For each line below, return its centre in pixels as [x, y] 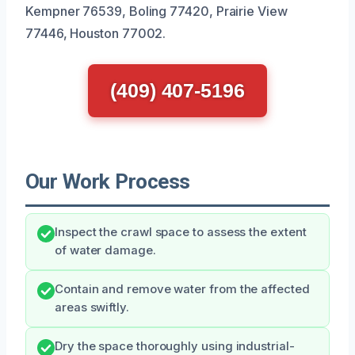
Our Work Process [108, 181]
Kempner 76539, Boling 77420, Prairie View [157, 11]
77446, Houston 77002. [96, 33]
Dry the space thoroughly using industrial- [175, 346]
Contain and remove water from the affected [182, 289]
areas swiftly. [92, 307]
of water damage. [105, 250]
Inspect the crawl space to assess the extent [181, 232]
